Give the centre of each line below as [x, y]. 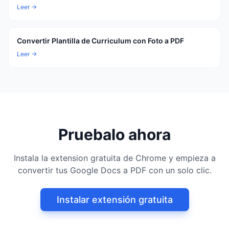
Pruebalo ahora [114, 134]
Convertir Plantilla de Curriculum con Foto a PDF [100, 41]
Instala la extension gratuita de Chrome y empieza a [114, 158]
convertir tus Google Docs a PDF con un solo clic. [114, 170]
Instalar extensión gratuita [114, 200]
